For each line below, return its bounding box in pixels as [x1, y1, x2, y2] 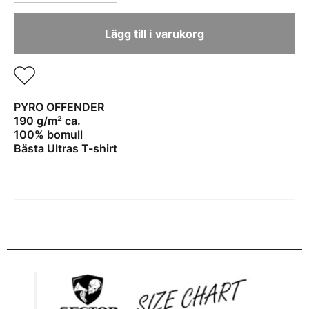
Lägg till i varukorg [104, 26, 205, 41]
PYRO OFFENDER [14, 99, 104, 114]
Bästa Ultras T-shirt [14, 141, 117, 155]
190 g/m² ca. [14, 113, 81, 128]
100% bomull [14, 127, 83, 141]
